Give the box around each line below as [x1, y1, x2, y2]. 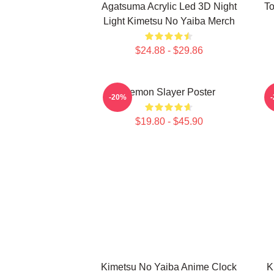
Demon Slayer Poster [122, 87, 215, 97]
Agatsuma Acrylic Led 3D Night [101, 1, 237, 12]
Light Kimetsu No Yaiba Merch [103, 16, 235, 26]
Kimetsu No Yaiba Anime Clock [101, 262, 237, 272]
